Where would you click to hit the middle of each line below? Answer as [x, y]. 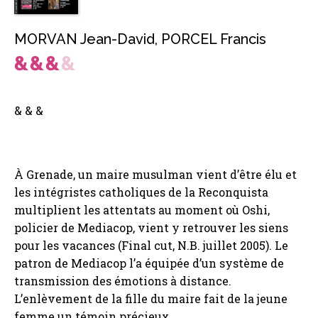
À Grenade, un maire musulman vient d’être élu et [155, 175]
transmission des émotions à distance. [123, 281]
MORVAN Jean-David [84, 39]
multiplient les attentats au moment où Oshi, [142, 210]
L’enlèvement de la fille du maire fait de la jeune [151, 299]
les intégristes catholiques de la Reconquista [141, 192]
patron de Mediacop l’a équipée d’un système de [149, 263]
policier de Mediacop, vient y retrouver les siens [151, 228]
